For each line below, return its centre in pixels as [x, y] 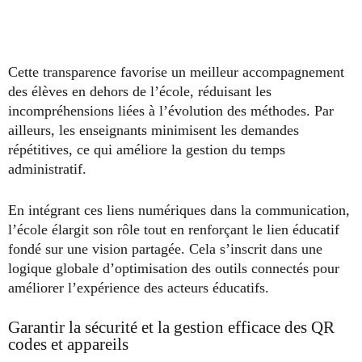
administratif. [47, 168]
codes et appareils [68, 344]
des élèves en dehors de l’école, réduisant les [140, 91]
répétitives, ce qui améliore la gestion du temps [147, 149]
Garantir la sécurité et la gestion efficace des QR [171, 327]
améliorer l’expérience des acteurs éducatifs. [139, 287]
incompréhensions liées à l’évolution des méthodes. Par [171, 110]
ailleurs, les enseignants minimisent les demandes [154, 130]
